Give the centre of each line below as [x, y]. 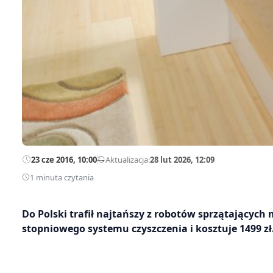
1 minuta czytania [62, 177]
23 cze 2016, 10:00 [64, 159]
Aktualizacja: [128, 159]
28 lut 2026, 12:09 [182, 159]
